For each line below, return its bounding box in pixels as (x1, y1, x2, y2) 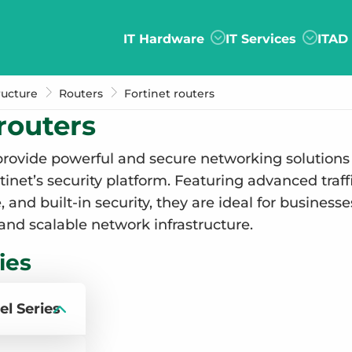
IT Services (225, 31, 296, 46)
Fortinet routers (124, 86, 215, 101)
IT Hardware (123, 31, 204, 46)
